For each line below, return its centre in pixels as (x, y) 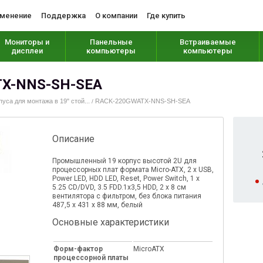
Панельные (111, 42)
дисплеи (27, 51)
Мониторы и (27, 42)
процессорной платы (91, 258)
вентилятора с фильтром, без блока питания (127, 196)
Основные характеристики (111, 222)
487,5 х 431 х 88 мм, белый (98, 205)
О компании (116, 15)
